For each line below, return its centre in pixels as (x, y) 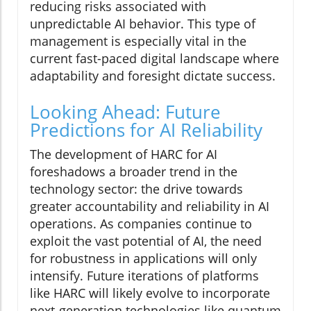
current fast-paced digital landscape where (154, 59)
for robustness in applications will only (143, 259)
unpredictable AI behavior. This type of (143, 24)
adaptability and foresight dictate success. (153, 76)
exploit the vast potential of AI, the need (146, 241)
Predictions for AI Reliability (146, 130)
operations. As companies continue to (141, 224)
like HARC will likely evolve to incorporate (150, 293)
